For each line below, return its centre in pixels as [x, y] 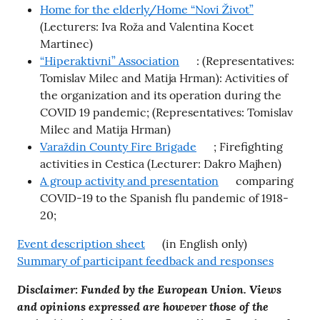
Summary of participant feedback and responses [145, 260]
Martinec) [66, 43]
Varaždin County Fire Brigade [118, 146]
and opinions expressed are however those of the [143, 306]
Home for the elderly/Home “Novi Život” [147, 9]
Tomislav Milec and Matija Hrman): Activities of [164, 77]
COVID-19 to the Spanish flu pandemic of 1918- [164, 197]
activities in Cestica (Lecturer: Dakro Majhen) [161, 163]
